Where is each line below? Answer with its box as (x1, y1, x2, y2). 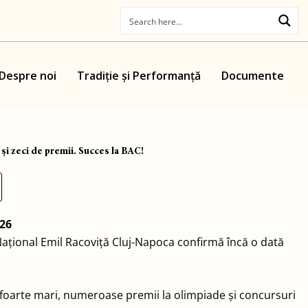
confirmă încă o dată (175, 234, 284, 250)
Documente (221, 67, 284, 83)
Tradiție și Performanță (76, 67, 201, 83)
